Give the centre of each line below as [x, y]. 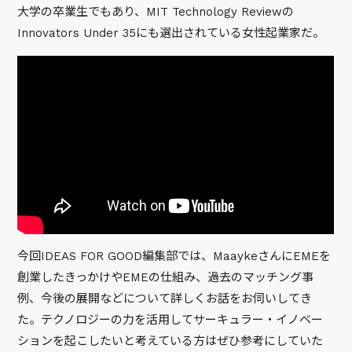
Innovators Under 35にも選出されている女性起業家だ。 [171, 33]
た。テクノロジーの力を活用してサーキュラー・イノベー [170, 320]
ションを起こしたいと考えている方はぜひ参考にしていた [170, 341]
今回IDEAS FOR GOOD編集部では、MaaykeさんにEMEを [174, 257]
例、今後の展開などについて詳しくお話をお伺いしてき [165, 299]
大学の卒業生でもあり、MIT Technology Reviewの [156, 12]
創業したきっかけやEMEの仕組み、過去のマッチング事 [166, 278]
